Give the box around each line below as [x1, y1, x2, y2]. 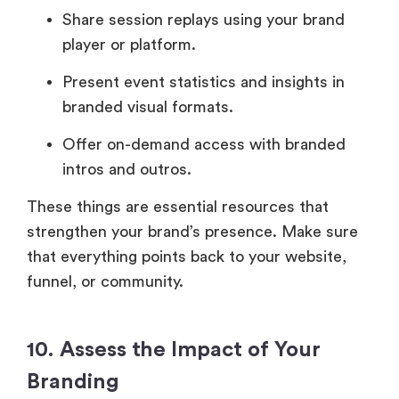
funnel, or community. [27, 273, 183, 290]
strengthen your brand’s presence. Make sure [27, 224, 358, 240]
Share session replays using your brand [62, 12, 345, 28]
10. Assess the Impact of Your [27, 339, 321, 362]
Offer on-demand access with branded [62, 136, 346, 153]
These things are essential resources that [27, 199, 329, 216]
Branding [27, 371, 119, 394]
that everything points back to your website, [27, 248, 346, 265]
